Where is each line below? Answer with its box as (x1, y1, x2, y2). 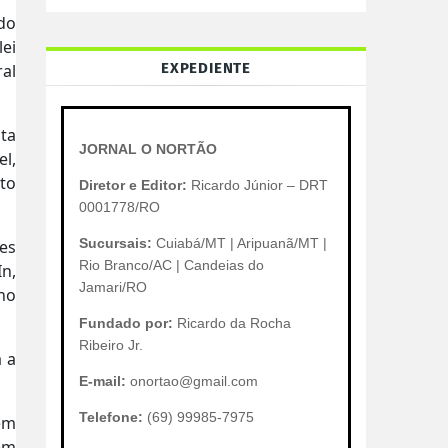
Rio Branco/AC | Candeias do (79, 257, 264, 273)
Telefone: (79, 409, 143, 425)
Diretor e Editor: (79, 177, 187, 193)
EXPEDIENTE (161, 59, 251, 77)
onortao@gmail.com (126, 373, 258, 389)
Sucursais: (79, 235, 152, 251)
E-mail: (79, 373, 126, 389)
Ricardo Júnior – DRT (187, 177, 328, 193)
